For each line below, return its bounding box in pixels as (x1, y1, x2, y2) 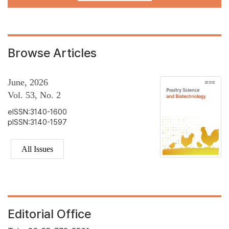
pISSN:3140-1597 (8, 118, 67, 127)
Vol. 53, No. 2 (8, 90, 61, 101)
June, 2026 (8, 77, 48, 88)
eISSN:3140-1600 (8, 107, 67, 117)
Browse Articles (8, 45, 97, 61)
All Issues (21, 145, 53, 154)
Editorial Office (8, 206, 91, 221)
